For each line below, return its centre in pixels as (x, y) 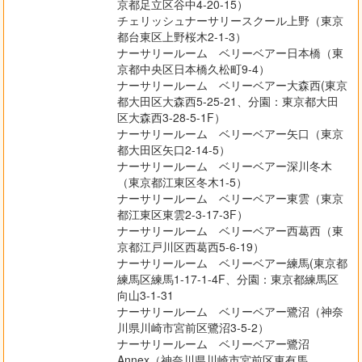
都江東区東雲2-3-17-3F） (182, 215)
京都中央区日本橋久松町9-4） (193, 69)
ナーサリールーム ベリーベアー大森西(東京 (232, 85)
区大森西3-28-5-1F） (171, 118)
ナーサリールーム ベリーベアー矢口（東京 (230, 134)
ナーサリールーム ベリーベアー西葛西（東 (230, 231)
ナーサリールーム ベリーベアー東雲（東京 (230, 198)
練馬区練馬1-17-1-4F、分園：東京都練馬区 (227, 279)
